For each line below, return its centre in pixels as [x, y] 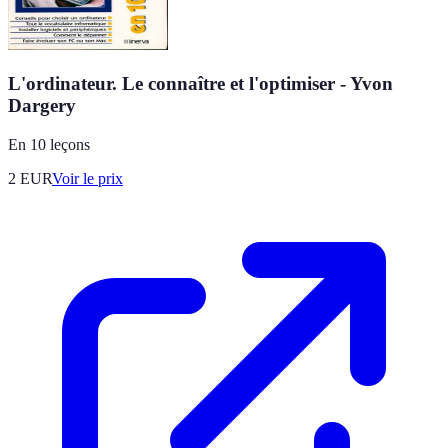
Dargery [42, 105]
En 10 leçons [49, 144]
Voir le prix [87, 178]
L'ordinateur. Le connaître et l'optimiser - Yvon [200, 83]
